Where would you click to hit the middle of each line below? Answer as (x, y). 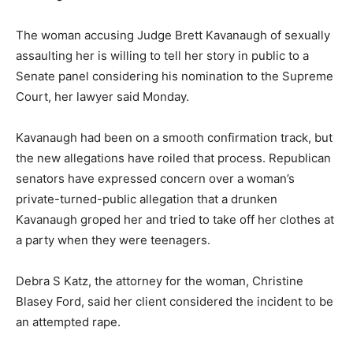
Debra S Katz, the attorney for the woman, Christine (160, 281)
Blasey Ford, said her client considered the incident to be (175, 301)
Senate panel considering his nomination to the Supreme (175, 76)
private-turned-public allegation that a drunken (147, 199)
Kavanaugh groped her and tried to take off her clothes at (175, 219)
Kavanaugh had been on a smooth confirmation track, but (174, 137)
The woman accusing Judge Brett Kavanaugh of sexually (173, 35)
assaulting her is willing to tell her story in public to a (162, 56)
